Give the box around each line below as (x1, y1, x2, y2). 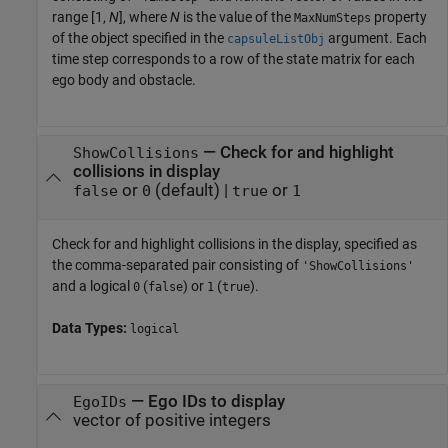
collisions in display (72, 162, 220, 182)
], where (119, 8, 170, 25)
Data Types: (52, 319, 130, 336)
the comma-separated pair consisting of (52, 256, 302, 273)
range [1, (52, 8, 109, 25)
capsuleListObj (227, 31, 325, 46)
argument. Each (325, 29, 427, 46)
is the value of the (180, 8, 294, 25)
